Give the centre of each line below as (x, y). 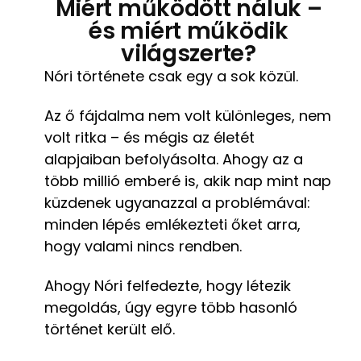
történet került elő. (110, 329)
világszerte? (189, 53)
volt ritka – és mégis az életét (149, 137)
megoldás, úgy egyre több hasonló (171, 307)
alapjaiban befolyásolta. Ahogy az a (174, 159)
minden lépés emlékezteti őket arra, (172, 224)
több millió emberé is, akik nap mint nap (188, 180)
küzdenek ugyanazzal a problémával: (177, 202)
